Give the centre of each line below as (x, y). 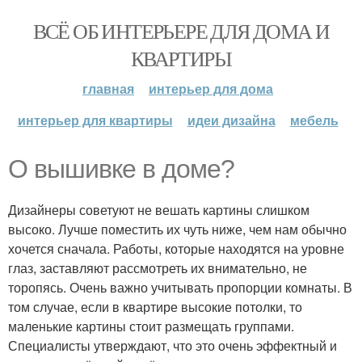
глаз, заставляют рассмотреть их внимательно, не (158, 268)
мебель (314, 120)
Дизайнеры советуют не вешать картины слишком (159, 210)
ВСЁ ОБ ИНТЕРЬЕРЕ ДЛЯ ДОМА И (181, 31)
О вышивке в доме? (121, 169)
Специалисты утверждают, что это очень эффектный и (173, 345)
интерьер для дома (211, 88)
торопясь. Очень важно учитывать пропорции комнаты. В (180, 287)
